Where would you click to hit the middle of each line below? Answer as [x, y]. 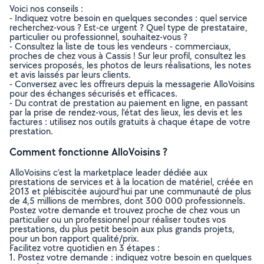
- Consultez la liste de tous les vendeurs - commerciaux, [120, 46]
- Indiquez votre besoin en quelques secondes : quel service [128, 18]
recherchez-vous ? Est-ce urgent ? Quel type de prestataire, [128, 27]
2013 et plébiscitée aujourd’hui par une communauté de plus [130, 191]
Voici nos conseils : [46, 9]
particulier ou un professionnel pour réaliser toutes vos [118, 220]
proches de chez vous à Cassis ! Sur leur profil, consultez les [128, 56]
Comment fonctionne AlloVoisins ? [88, 152]
